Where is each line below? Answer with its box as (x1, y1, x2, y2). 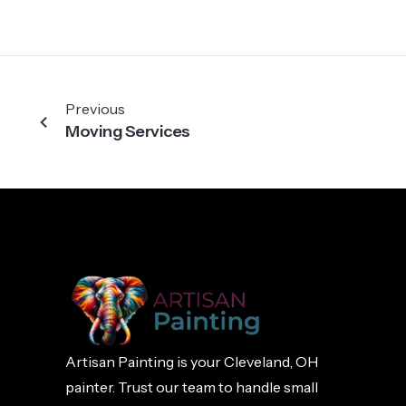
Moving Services (65, 121, 190, 141)
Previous (65, 99, 125, 118)
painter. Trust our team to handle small (65, 378, 318, 397)
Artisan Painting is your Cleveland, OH (65, 353, 318, 372)
